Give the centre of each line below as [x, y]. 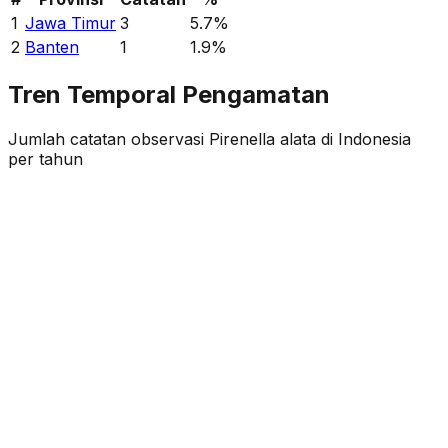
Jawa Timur [70, 23]
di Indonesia [363, 139]
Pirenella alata [262, 139]
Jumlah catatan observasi [106, 139]
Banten [52, 47]
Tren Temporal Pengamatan [169, 95]
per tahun [45, 159]
